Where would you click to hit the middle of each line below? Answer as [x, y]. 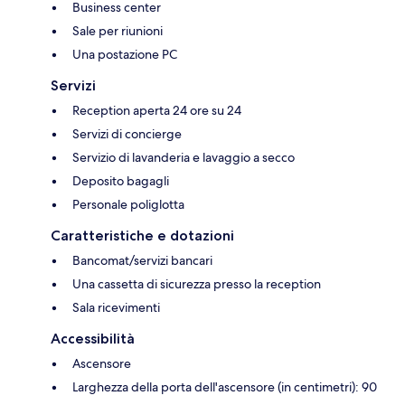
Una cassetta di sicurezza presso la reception [197, 284]
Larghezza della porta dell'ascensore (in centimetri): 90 [225, 387]
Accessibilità [93, 339]
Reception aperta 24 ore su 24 [157, 111]
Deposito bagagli [121, 181]
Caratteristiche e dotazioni [142, 236]
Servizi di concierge [127, 134]
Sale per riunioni [118, 31]
